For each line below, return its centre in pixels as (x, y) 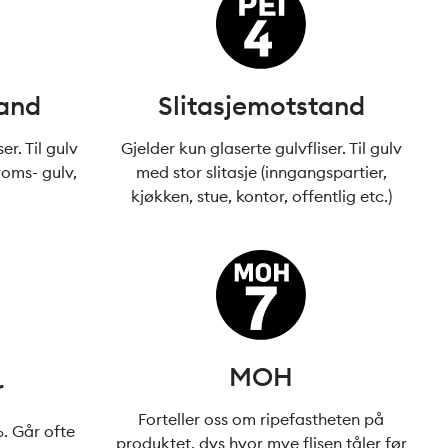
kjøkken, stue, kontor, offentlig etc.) (261, 196)
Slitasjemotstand (261, 105)
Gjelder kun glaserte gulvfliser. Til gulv (261, 148)
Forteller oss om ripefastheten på (261, 419)
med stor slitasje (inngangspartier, (261, 172)
